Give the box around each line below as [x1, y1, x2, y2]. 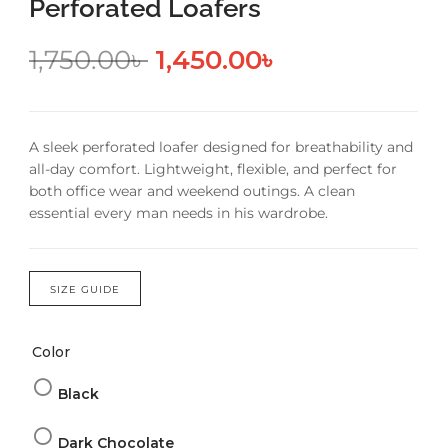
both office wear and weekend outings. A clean [29, 182, 355, 201]
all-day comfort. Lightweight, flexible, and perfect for [29, 160, 397, 179]
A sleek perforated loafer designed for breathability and [29, 138, 413, 157]
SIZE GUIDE [50, 283, 120, 297]
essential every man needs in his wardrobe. [29, 204, 328, 223]
